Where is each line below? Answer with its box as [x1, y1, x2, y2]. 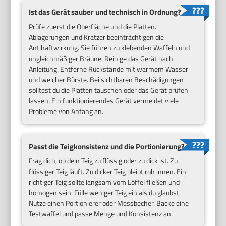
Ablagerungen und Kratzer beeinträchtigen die [29, 31, 164, 42]
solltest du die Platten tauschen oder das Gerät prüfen [29, 84, 189, 95]
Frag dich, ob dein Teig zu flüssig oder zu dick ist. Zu [29, 155, 178, 166]
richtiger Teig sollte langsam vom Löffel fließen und [29, 177, 180, 188]
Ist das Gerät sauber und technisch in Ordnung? [29, 6, 182, 18]
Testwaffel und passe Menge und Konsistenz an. [29, 208, 173, 219]
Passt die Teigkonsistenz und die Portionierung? [29, 140, 185, 152]
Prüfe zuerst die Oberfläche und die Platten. [29, 21, 157, 32]
